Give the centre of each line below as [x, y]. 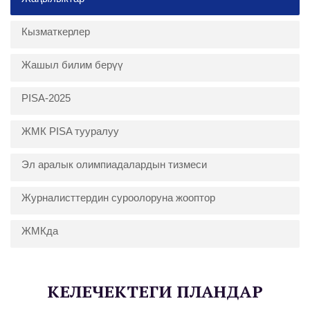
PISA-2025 [46, 98]
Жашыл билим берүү [72, 65]
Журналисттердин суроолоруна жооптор [118, 198]
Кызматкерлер [56, 32]
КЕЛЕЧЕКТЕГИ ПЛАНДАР [155, 292]
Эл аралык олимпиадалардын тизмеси [114, 165]
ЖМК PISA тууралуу [70, 131]
